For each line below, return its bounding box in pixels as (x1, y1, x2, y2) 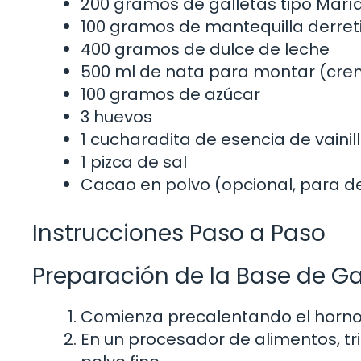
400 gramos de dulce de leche (81, 38, 330, 61)
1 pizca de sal (81, 151, 187, 174)
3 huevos (81, 106, 152, 129)
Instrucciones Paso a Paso (32, 218, 326, 250)
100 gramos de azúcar (81, 83, 260, 106)
